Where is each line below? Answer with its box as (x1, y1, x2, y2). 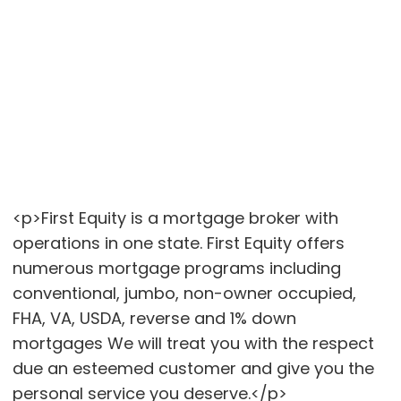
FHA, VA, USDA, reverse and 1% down (12, 306, 296, 329)
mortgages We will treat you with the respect (12, 331, 374, 354)
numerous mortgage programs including (12, 256, 341, 279)
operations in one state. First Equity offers (12, 231, 345, 254)
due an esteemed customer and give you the (12, 356, 374, 380)
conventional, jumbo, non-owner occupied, (12, 281, 356, 304)
